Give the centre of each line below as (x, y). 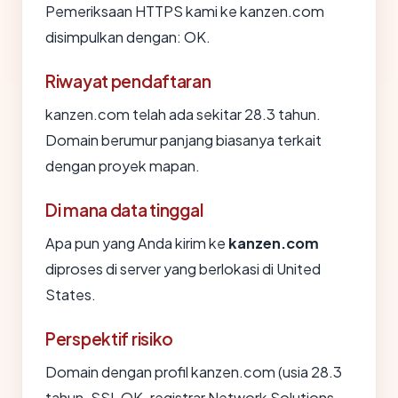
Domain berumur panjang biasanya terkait (183, 140)
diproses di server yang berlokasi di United (183, 269)
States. (71, 295)
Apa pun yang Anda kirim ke (137, 243)
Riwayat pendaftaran (128, 81)
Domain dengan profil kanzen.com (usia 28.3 (194, 372)
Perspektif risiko (110, 339)
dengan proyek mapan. (123, 166)
